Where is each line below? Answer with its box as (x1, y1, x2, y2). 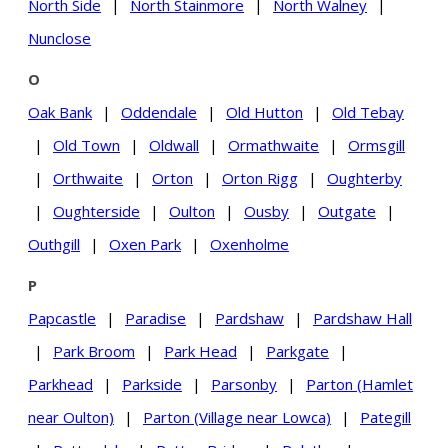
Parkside (122, 373, 182, 394)
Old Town (53, 134, 120, 155)
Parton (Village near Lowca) (143, 406, 331, 427)
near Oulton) (28, 406, 114, 427)
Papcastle (28, 307, 96, 328)
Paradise (125, 307, 186, 328)
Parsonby (211, 373, 277, 394)
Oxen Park (109, 233, 181, 254)
